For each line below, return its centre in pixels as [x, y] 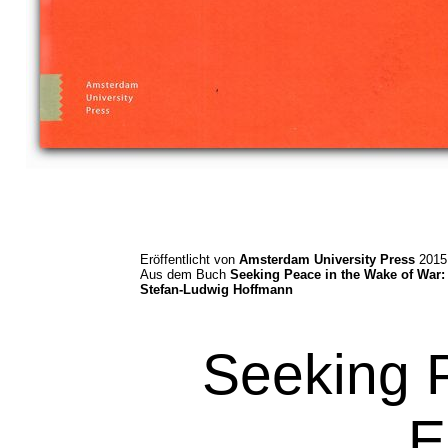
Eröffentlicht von [189, 259]
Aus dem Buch [185, 274]
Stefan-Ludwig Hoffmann [216, 289]
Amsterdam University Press [327, 259]
